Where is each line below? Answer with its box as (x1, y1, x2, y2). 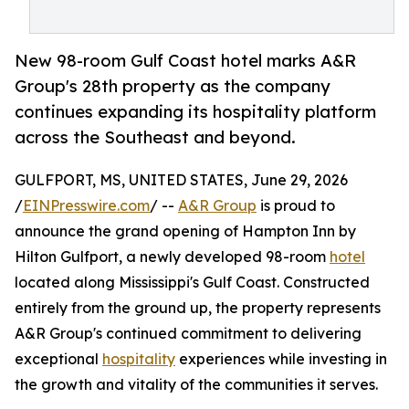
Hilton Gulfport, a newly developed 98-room (15, 247, 330, 267)
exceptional (15, 350, 102, 369)
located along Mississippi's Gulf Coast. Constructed (15, 273, 370, 292)
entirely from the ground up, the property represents (15, 299, 381, 318)
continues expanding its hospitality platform (15, 101, 376, 122)
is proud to (257, 196, 335, 215)
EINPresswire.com (23, 196, 150, 215)
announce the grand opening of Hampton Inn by (15, 222, 356, 241)
